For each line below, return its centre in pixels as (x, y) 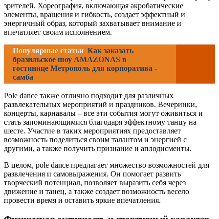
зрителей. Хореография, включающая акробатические (94, 6)
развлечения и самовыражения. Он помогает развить (92, 174)
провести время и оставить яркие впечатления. (82, 200)
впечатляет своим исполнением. (58, 32)
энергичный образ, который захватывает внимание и (93, 23)
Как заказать (110, 51)
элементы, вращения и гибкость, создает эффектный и (95, 14)
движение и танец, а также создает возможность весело (97, 191)
